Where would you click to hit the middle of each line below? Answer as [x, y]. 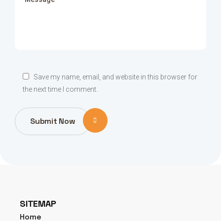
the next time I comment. [60, 89]
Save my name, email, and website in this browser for [115, 77]
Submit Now [53, 121]
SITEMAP [38, 203]
